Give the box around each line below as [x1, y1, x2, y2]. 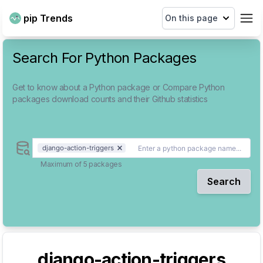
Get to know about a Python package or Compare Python [12, 82, 225, 92]
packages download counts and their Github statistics [12, 94, 208, 104]
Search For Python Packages [12, 49, 197, 66]
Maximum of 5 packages [41, 159, 122, 168]
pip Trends [23, 12, 73, 24]
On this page [165, 13, 218, 23]
